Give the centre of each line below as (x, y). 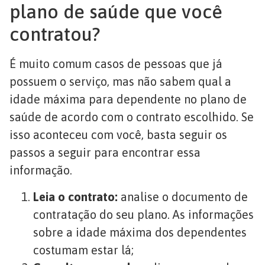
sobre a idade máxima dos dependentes (140, 232)
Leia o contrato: (77, 196)
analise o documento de (184, 196)
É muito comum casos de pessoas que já (116, 64)
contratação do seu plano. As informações (143, 214)
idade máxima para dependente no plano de (128, 99)
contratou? (55, 34)
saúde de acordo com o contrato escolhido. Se (132, 117)
